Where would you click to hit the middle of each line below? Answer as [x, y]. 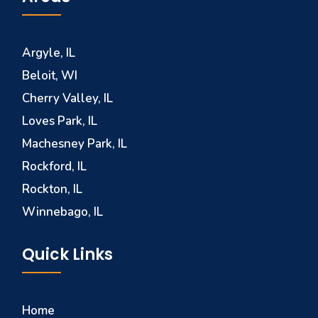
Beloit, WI [50, 75]
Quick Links [68, 254]
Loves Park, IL [60, 121]
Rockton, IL [53, 189]
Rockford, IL [55, 166]
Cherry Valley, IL [68, 98]
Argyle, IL [49, 53]
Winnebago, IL [63, 212]
